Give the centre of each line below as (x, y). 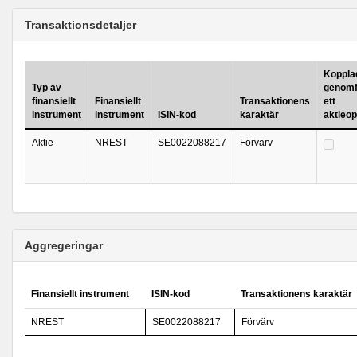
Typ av (47, 88)
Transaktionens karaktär (296, 294)
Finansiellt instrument (80, 294)
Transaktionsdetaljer (80, 25)
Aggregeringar (64, 245)
